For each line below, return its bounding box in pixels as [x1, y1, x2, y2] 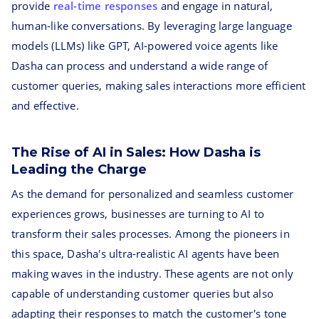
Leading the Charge [11, 162, 147, 177]
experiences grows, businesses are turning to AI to [11, 206, 265, 221]
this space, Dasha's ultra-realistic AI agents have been [11, 246, 280, 261]
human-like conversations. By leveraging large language [11, 19, 292, 33]
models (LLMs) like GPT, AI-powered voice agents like [11, 38, 278, 53]
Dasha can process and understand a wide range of [11, 58, 268, 73]
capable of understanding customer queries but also [11, 286, 274, 300]
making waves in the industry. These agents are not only [11, 266, 294, 281]
